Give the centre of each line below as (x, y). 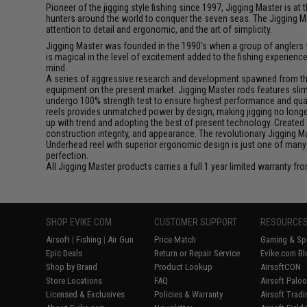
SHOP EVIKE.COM (79, 222)
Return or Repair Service (197, 253)
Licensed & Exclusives (86, 294)
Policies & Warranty (189, 294)
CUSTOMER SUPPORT (196, 222)
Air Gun (121, 239)
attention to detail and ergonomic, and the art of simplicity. (159, 29)
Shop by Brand (72, 267)
